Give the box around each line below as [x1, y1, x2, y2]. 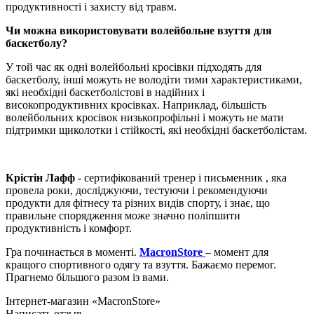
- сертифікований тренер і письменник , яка [75, 171, 287, 184]
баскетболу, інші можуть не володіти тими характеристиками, [6, 73, 302, 86]
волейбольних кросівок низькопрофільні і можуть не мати [6, 111, 284, 123]
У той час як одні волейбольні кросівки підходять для [6, 60, 261, 73]
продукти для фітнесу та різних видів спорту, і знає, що [6, 196, 270, 209]
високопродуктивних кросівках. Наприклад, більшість [6, 98, 266, 111]
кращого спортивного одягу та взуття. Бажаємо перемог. [6, 258, 276, 271]
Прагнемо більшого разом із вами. [6, 271, 172, 283]
